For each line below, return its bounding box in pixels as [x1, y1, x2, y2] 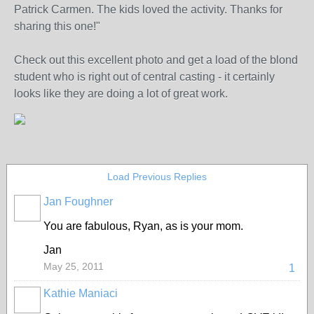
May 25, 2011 [43, 261, 104, 272]
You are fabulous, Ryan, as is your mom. [43, 220, 243, 232]
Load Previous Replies [107, 171, 207, 182]
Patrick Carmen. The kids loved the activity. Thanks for [14, 4, 282, 15]
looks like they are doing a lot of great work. [14, 88, 228, 100]
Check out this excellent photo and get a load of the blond [14, 54, 298, 66]
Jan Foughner [43, 196, 113, 207]
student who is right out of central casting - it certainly [14, 71, 275, 83]
